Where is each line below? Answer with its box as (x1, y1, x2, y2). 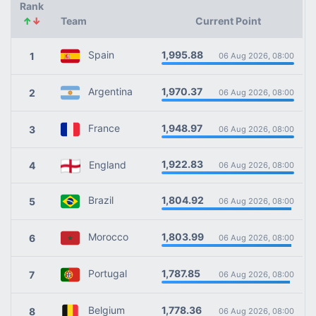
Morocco (80, 231, 128, 243)
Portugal (80, 267, 127, 280)
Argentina (80, 85, 133, 98)
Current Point (195, 15, 261, 27)
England (80, 159, 126, 171)
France (80, 122, 120, 135)
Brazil (80, 194, 114, 207)
